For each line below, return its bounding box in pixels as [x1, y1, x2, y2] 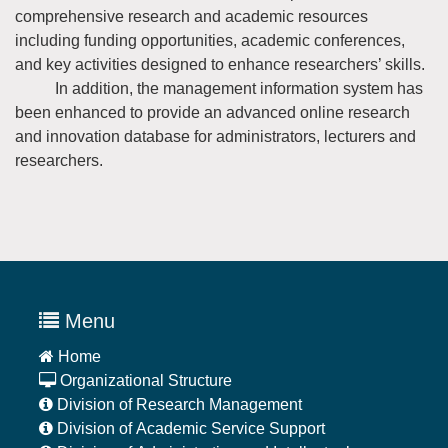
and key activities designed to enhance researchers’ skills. [15, 55, 425, 73]
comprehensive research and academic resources [15, 7, 368, 25]
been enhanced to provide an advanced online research [15, 103, 410, 121]
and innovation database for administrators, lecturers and [15, 127, 416, 145]
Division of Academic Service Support [53, 419, 325, 437]
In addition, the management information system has [15, 79, 423, 97]
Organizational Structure [56, 371, 232, 389]
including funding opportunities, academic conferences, [15, 31, 405, 49]
